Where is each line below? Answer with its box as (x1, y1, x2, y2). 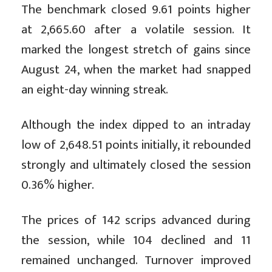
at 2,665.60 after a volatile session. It (21, 19, 251, 41)
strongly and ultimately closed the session (21, 154, 251, 176)
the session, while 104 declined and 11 (21, 229, 251, 251)
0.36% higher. (21, 174, 94, 196)
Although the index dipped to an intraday (21, 114, 251, 136)
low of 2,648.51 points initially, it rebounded (21, 134, 251, 156)
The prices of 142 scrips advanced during (21, 209, 251, 231)
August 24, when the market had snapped (21, 59, 251, 81)
